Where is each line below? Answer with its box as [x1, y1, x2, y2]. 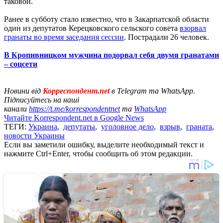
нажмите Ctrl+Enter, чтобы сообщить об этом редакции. [4, 149, 193, 158]
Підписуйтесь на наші [4, 95, 79, 104]
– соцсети [4, 59, 37, 68]
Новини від [4, 86, 41, 95]
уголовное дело [101, 122, 154, 131]
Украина [28, 122, 57, 131]
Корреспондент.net [41, 86, 111, 95]
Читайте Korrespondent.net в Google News [4, 113, 144, 122]
